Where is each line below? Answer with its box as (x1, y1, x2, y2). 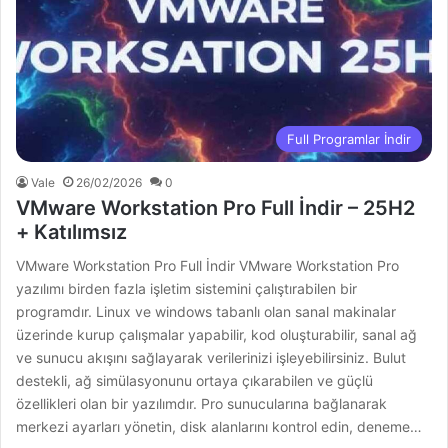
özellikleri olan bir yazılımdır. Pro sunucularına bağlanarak (16, 395, 388, 413)
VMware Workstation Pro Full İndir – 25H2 (16, 196, 416, 221)
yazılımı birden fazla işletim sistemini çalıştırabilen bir (16, 280, 358, 298)
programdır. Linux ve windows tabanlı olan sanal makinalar (16, 303, 397, 321)
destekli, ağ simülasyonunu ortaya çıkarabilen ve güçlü (16, 372, 374, 390)
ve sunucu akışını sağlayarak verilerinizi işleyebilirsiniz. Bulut (16, 349, 407, 367)
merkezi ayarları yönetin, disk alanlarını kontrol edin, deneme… (16, 418, 423, 436)
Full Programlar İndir (286, 131, 411, 148)
